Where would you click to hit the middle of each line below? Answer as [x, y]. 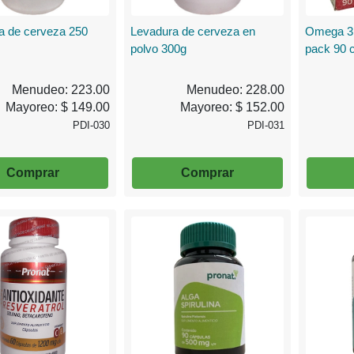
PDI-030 [92, 126]
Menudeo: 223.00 [61, 90]
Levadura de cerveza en [193, 32]
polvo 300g [159, 49]
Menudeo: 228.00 [235, 90]
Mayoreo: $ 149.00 [58, 107]
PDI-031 [265, 126]
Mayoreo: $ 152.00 [232, 107]
